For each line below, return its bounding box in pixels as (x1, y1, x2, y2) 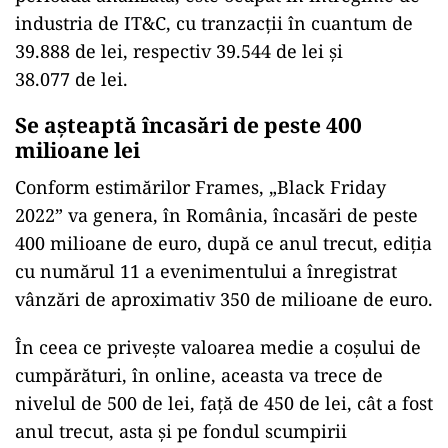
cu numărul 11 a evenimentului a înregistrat (15, 259, 397, 283)
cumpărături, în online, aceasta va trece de (15, 363, 383, 387)
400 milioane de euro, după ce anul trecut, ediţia (15, 231, 432, 255)
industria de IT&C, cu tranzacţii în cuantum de (15, 11, 413, 35)
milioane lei (15, 136, 140, 164)
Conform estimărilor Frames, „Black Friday (15, 175, 386, 199)
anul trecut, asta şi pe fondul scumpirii (15, 419, 347, 443)
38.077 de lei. (15, 67, 128, 91)
